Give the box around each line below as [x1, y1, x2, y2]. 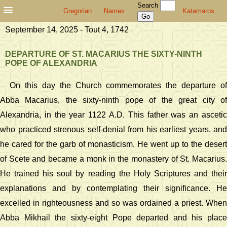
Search [137, 2, 160, 9]
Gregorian [63, 7, 92, 15]
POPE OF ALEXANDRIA [5, 59, 97, 67]
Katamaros [182, 7, 214, 15]
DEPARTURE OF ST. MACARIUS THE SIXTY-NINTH [5, 50, 202, 58]
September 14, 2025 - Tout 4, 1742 [5, 25, 129, 34]
